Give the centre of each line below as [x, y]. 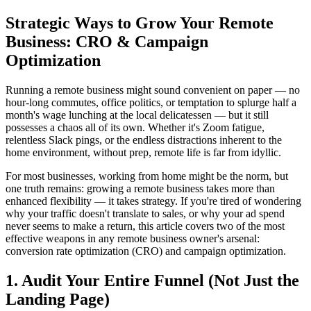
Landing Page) [58, 299]
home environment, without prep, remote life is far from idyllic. [143, 152]
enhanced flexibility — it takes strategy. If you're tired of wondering [153, 201]
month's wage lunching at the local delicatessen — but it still [137, 115]
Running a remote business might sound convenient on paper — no [153, 90]
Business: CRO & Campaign [107, 41]
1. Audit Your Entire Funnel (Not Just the [152, 280]
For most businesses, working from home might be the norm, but [147, 176]
